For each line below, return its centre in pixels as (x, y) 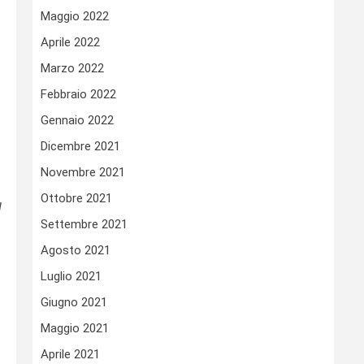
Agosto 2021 (76, 251)
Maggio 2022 (75, 17)
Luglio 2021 (71, 277)
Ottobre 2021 (76, 199)
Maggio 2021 (75, 329)
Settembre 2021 (84, 225)
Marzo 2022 (72, 69)
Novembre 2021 (83, 173)
